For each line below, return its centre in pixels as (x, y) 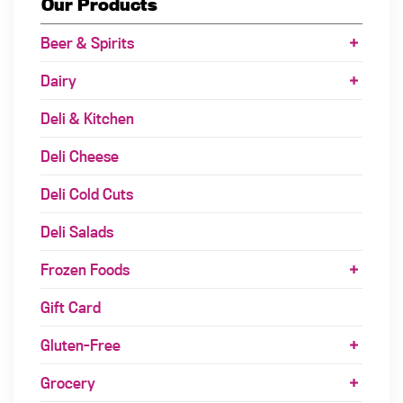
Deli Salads (77, 231)
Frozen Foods (85, 269)
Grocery (68, 382)
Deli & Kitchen (87, 118)
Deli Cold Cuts (87, 193)
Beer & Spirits (87, 42)
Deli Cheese (80, 156)
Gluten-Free (81, 345)
